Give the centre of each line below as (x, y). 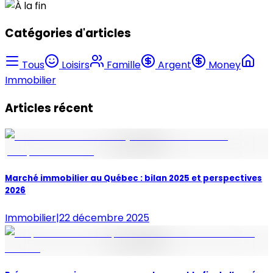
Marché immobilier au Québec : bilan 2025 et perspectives (133, 178)
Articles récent (49, 108)
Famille (124, 65)
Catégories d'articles (68, 34)
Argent (175, 65)
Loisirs (76, 65)
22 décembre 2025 (104, 218)
